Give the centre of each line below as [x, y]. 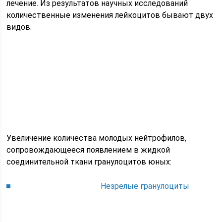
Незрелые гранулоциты [145, 186]
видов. [19, 27]
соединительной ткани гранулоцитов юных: [89, 162]
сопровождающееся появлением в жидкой [88, 150]
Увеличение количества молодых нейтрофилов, [97, 138]
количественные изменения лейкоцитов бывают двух [110, 15]
